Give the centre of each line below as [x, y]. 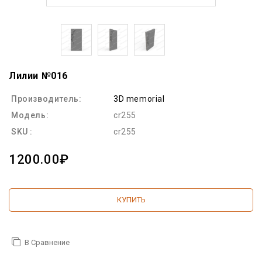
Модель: [30, 115]
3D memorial [139, 99]
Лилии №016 [38, 75]
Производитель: [46, 99]
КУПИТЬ [131, 199]
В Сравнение [47, 242]
